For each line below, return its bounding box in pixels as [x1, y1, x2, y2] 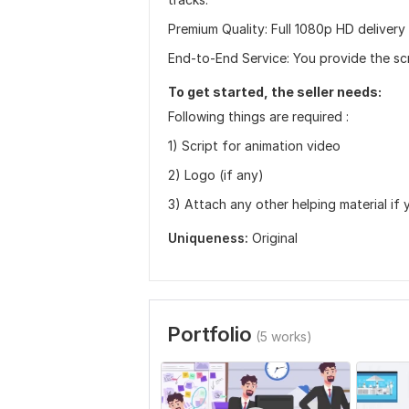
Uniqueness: [168, 230, 248, 246]
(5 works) [256, 329, 312, 344]
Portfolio [167, 322, 252, 346]
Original [252, 230, 298, 246]
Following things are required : [168, 109, 349, 124]
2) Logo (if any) [168, 167, 264, 183]
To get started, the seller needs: [168, 84, 382, 100]
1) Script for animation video [168, 138, 341, 153]
